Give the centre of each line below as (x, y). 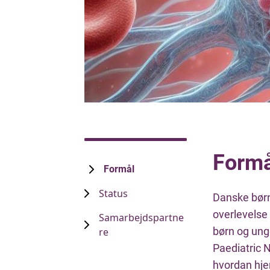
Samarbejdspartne (141, 218)
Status (113, 194)
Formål (119, 169)
